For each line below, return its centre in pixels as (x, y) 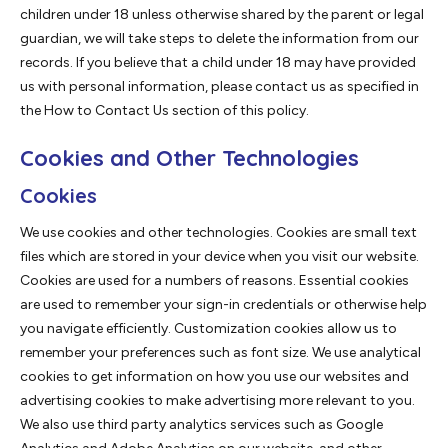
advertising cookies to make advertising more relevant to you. (217, 401)
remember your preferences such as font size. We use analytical (220, 353)
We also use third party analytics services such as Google (201, 425)
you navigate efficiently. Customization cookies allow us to (208, 329)
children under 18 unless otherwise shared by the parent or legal (222, 15)
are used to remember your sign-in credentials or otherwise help (223, 305)
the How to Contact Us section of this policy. (164, 111)
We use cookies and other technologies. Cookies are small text (218, 233)
